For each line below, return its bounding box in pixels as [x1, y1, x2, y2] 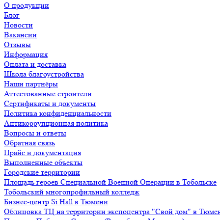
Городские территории [4, 167, 80, 177]
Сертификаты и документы [4, 99, 96, 108]
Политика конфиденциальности [4, 109, 111, 118]
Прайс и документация [4, 148, 81, 157]
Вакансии [4, 30, 37, 39]
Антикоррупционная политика [4, 118, 108, 128]
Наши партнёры [4, 79, 58, 88]
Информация [4, 50, 48, 59]
